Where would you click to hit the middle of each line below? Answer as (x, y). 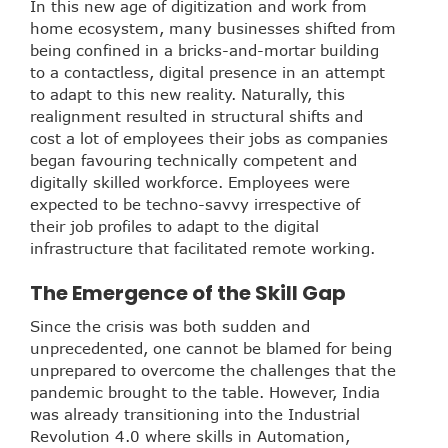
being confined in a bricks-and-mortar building (204, 49)
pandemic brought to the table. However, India (205, 392)
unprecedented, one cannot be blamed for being (211, 348)
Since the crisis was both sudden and (170, 326)
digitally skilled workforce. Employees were (190, 181)
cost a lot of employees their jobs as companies (209, 137)
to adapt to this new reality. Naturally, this (187, 93)
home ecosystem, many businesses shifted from (213, 27)
